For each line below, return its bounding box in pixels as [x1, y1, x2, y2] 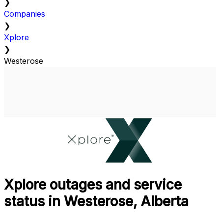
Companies [4, 9, 45, 19]
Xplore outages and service [4, 176, 182, 193]
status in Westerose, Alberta [4, 193, 189, 210]
